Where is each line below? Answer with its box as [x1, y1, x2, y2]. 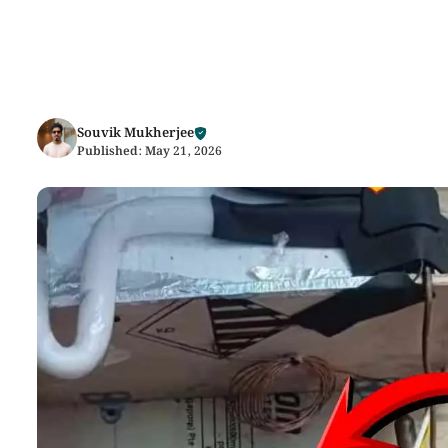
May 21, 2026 [145, 142, 222, 161]
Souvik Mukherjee [77, 123, 194, 144]
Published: [77, 142, 145, 161]
